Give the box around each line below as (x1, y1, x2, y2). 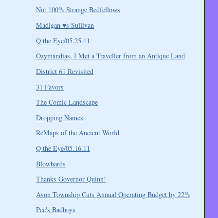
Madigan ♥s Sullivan (36, 20, 94, 30)
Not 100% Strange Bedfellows (36, 5, 121, 15)
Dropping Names (36, 112, 84, 122)
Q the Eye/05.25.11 (36, 36, 91, 45)
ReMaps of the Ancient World (36, 128, 120, 138)
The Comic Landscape (36, 97, 98, 107)
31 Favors (36, 82, 64, 91)
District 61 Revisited (36, 66, 94, 76)
